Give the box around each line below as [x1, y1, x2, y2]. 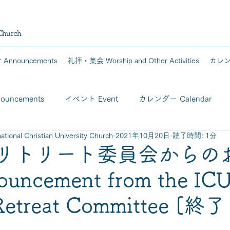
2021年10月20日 [116, 132, 170, 139]
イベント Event [65, 95, 118, 103]
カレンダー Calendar [139, 95, 212, 103]
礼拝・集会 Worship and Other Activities [67, 57, 199, 64]
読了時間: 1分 [172, 132, 217, 139]
